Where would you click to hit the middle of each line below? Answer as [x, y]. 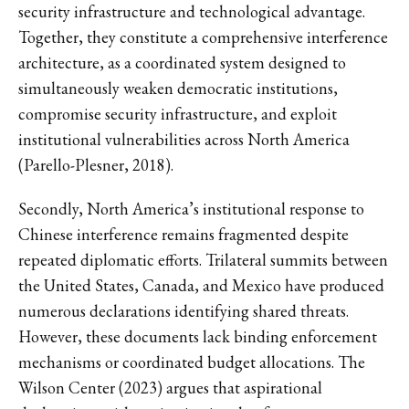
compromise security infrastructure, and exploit [178, 113]
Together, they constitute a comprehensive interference [203, 37]
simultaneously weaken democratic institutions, [178, 88]
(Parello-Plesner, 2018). [96, 164]
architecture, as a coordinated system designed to [182, 62]
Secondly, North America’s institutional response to [191, 208]
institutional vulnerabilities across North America [184, 139]
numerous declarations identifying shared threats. [184, 310]
